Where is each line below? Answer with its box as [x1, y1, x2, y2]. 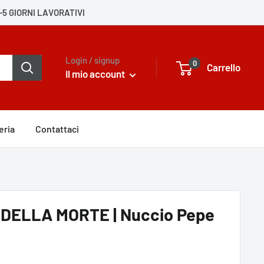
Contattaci [35, 123, 79, 134]
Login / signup [65, 55, 120, 66]
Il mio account [65, 68, 127, 80]
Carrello [207, 61, 240, 74]
